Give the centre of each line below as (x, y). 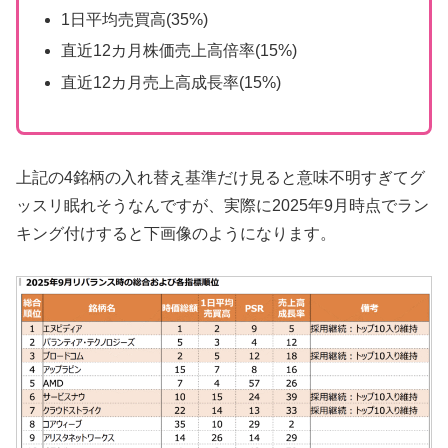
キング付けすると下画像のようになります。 (176, 233)
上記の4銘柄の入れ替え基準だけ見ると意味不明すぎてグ (220, 177)
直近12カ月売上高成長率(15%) (170, 82)
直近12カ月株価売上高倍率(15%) (178, 51)
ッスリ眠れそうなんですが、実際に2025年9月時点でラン (222, 205)
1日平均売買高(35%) (134, 20)
